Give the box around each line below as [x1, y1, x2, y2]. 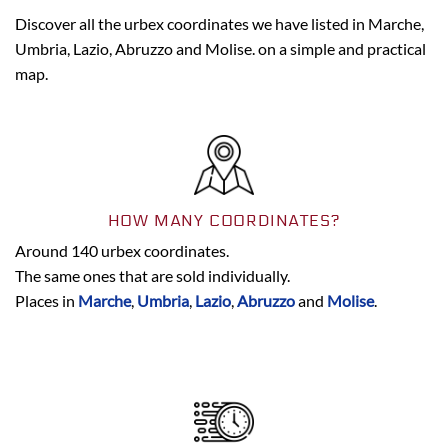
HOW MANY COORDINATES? [107, 210, 341, 230]
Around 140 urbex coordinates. [15, 240, 229, 260]
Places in [15, 290, 78, 310]
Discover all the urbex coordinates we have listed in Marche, [15, 13, 424, 33]
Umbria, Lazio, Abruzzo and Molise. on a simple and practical [15, 38, 426, 58]
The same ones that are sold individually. [15, 265, 290, 285]
